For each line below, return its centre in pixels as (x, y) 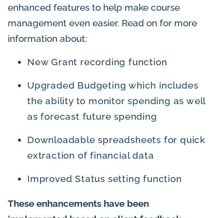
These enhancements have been (78, 204)
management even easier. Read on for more (102, 23)
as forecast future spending (92, 117)
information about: (47, 39)
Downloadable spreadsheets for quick (116, 140)
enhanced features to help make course (94, 8)
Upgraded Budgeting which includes (113, 85)
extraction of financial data (91, 155)
